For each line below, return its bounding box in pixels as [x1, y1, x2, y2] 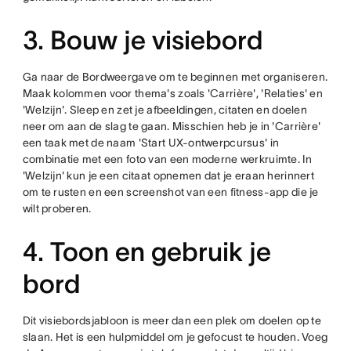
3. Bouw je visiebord [22, 26, 263, 55]
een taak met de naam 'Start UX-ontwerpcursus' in [22, 136, 280, 149]
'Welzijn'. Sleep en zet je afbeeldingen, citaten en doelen [22, 103, 307, 116]
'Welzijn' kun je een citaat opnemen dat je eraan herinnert [22, 169, 314, 182]
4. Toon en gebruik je [22, 237, 271, 266]
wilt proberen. [22, 202, 92, 215]
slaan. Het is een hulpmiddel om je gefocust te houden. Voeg [22, 331, 328, 343]
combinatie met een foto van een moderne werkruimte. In [22, 153, 312, 165]
